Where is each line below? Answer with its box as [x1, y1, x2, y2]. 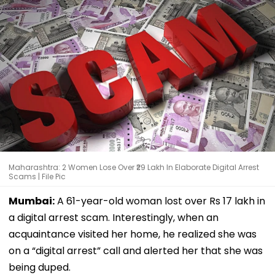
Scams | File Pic [9, 171, 66, 182]
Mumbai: [9, 193, 55, 208]
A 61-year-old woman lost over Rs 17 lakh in [55, 193, 265, 208]
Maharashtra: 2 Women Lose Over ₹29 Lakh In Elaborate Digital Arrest [9, 161, 259, 172]
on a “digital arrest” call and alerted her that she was [9, 243, 263, 258]
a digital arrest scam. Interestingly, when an [9, 210, 219, 225]
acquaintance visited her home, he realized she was [9, 227, 257, 241]
